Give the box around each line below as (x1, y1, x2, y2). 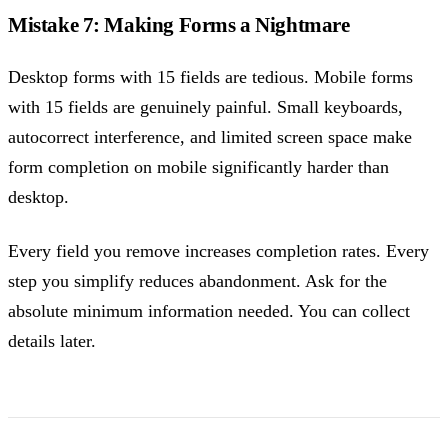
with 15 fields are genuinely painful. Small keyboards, (8, 96, 403, 117)
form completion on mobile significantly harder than (8, 156, 389, 177)
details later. (8, 330, 96, 351)
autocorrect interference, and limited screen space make (8, 126, 412, 147)
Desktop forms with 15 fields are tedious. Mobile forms (8, 66, 413, 87)
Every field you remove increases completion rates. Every (8, 240, 429, 261)
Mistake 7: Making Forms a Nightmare (8, 13, 350, 38)
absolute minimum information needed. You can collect (8, 300, 410, 321)
